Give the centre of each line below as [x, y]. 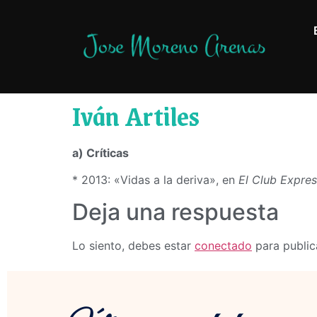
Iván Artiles [136, 116]
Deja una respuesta [175, 212]
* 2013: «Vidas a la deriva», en [155, 180]
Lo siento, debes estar [133, 245]
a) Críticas [100, 153]
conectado [223, 245]
